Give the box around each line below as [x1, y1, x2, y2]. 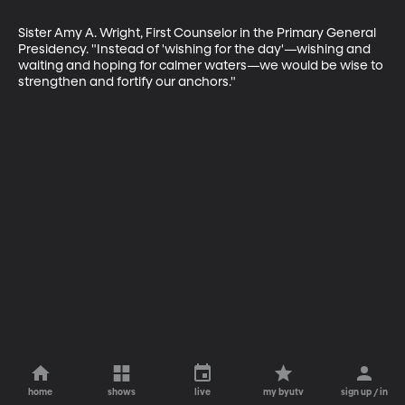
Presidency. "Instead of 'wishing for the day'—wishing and [18, 42, 373, 56]
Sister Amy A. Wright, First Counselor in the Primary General [18, 26, 379, 40]
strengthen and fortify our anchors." [18, 75, 236, 89]
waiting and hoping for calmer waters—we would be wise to [18, 59, 386, 72]
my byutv [263, 388, 305, 397]
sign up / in [341, 388, 389, 397]
